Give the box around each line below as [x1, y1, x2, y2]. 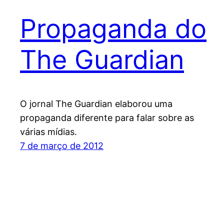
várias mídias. [20, 126, 77, 137]
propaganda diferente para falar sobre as [20, 112, 194, 123]
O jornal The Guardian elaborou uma [20, 98, 172, 109]
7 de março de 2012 [20, 140, 103, 151]
